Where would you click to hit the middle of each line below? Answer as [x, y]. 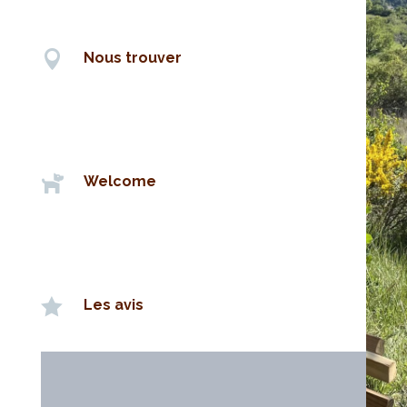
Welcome [119, 181]
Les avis [113, 304]
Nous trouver [132, 57]
